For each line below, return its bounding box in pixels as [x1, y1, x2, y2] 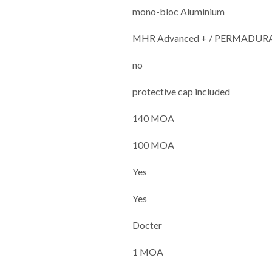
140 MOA [132, 112, 175, 124]
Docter [132, 219, 163, 231]
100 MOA [132, 138, 175, 151]
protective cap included [132, 85, 231, 97]
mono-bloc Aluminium [132, 5, 225, 17]
